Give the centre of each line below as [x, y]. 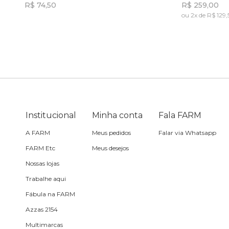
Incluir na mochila [101, 22]
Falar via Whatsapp [187, 133]
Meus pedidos [111, 133]
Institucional [51, 115]
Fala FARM [180, 115]
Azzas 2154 [42, 209]
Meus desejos [110, 148]
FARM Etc [40, 148]
